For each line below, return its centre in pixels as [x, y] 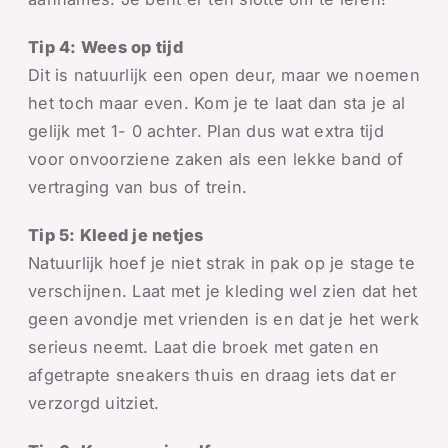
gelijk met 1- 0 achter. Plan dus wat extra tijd [206, 131]
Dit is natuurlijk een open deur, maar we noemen [224, 75]
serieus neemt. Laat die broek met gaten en [204, 347]
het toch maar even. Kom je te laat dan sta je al [217, 103]
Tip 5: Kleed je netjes [116, 235]
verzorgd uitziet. [94, 403]
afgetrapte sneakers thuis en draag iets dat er [212, 375]
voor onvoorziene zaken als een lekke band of [216, 159]
